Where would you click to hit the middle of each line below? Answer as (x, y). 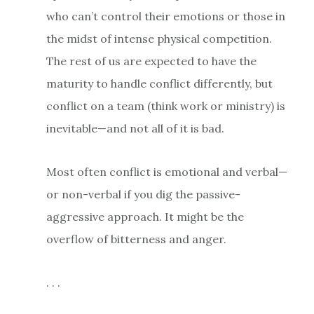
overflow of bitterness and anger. (136, 239)
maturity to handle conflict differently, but (159, 83)
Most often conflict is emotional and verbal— (166, 171)
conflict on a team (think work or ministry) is (165, 105)
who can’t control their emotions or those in (165, 16)
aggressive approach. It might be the (145, 216)
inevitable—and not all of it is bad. (135, 128)
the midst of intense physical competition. (159, 38)
